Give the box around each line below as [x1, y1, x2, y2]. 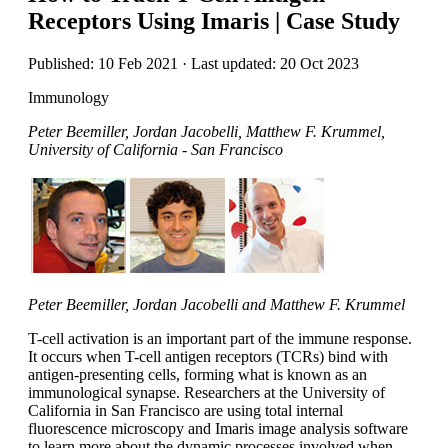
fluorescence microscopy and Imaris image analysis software [28, 419, 408, 437]
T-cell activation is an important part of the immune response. [28, 329, 412, 347]
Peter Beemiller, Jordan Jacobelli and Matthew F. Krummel [28, 295, 405, 313]
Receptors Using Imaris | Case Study [28, 7, 400, 34]
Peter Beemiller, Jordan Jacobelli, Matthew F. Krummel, [28, 122, 385, 140]
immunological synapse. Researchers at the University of [28, 383, 385, 401]
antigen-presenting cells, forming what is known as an [28, 365, 367, 383]
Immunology [28, 88, 109, 106]
